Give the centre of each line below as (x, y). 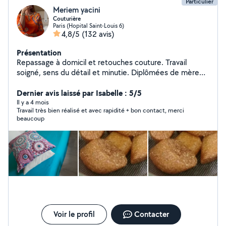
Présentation (39, 52)
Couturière (67, 19)
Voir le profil (74, 214)
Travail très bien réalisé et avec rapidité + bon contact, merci (100, 110)
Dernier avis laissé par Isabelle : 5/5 (79, 93)
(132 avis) (98, 34)
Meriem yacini (77, 10)
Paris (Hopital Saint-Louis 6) (89, 25)
